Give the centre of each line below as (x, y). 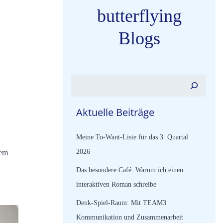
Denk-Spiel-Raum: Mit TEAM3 (121, 203)
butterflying (139, 16)
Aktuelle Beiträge (115, 112)
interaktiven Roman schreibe (116, 184)
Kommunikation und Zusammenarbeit (130, 217)
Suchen (82, 80)
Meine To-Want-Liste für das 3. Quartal (132, 137)
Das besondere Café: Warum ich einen (130, 170)
